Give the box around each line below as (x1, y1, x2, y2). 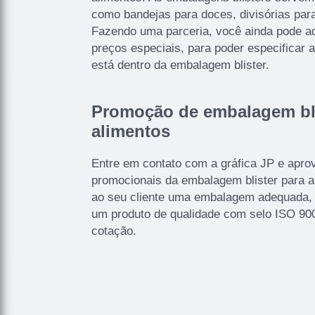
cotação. (91, 224, 136, 238)
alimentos (91, 122, 170, 141)
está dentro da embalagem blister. (91, 58, 269, 72)
